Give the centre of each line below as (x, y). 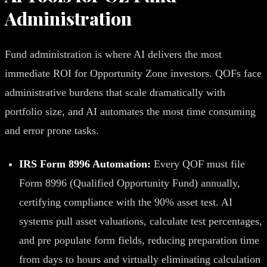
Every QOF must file (198, 164)
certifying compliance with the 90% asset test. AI (126, 202)
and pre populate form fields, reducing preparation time (139, 240)
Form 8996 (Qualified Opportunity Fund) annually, (130, 183)
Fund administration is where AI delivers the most (113, 54)
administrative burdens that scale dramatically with (115, 92)
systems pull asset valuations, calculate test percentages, (141, 221)
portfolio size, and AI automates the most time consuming (130, 111)
